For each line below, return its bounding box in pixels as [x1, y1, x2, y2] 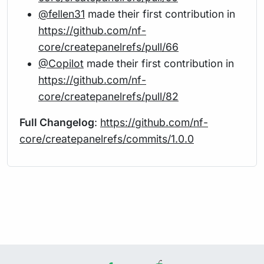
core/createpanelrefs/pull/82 [38, 90, 179, 103]
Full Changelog [19, 115, 94, 128]
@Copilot [38, 57, 84, 70]
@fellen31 [38, 7, 85, 20]
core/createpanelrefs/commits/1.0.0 [19, 132, 194, 145]
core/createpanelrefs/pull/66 [38, 40, 179, 53]
